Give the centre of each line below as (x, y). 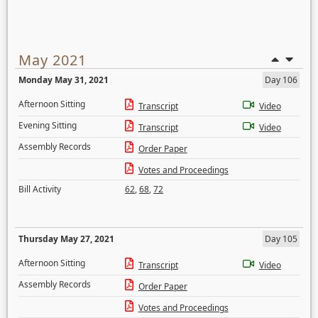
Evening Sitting (48, 125)
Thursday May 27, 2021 (66, 239)
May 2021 (53, 60)
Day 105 (281, 239)
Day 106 (281, 80)
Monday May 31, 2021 (64, 80)
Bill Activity (40, 189)
